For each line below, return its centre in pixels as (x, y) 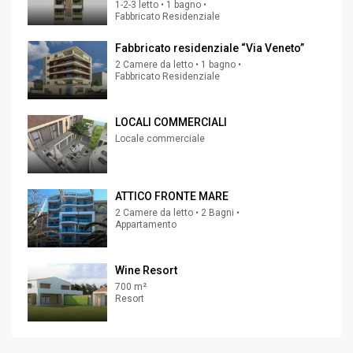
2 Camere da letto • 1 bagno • (178, 65)
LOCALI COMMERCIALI (171, 123)
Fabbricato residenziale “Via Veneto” (210, 48)
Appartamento (146, 225)
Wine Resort (146, 271)
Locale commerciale (160, 139)
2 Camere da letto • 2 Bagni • (177, 213)
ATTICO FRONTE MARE (172, 197)
